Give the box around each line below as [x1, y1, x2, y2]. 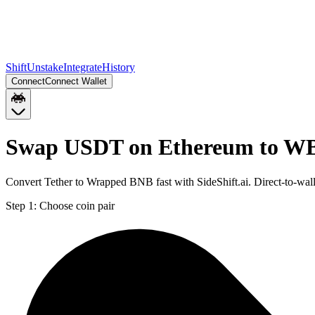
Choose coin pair [39, 199, 115, 212]
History [102, 61, 135, 73]
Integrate [63, 61, 102, 73]
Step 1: [6, 199, 37, 212]
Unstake [27, 61, 63, 73]
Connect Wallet [45, 76, 107, 86]
